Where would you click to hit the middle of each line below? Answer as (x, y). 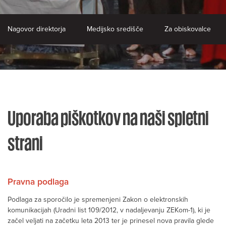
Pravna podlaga (38, 182)
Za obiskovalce (188, 29)
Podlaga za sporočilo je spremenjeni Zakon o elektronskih (98, 200)
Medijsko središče (115, 29)
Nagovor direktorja (37, 29)
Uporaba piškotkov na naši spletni (108, 118)
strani (25, 143)
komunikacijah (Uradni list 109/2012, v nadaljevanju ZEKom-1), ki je (109, 210)
